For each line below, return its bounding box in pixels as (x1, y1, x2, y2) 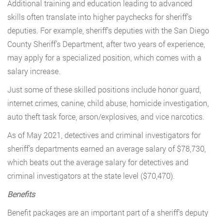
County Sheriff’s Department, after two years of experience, (7, 39, 205, 49)
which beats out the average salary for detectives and (7, 157, 188, 168)
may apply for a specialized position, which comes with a (7, 52, 201, 63)
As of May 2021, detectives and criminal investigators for (7, 130, 201, 140)
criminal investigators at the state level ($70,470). (7, 170, 175, 181)
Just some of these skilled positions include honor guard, (7, 84, 201, 95)
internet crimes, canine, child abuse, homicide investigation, (7, 98, 209, 108)
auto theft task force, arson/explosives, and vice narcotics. (7, 111, 204, 122)
